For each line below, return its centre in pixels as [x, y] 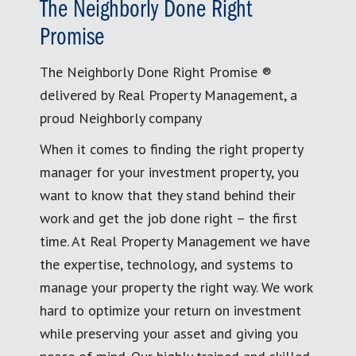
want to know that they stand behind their [168, 195]
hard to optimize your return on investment [170, 310]
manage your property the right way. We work [176, 287]
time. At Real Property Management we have [175, 241]
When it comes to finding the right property [171, 149]
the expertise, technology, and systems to [166, 264]
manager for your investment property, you [169, 172]
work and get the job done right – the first [168, 218]
